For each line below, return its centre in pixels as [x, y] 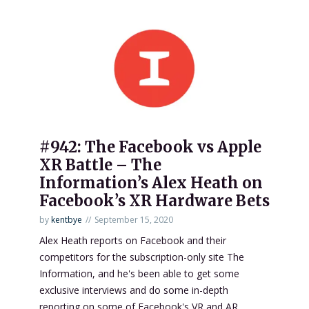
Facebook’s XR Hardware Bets [154, 201]
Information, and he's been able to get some [139, 274]
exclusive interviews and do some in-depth [134, 290]
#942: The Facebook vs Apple [150, 147]
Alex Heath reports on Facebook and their [133, 241]
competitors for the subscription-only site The [142, 257]
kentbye [67, 220]
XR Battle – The [100, 165]
